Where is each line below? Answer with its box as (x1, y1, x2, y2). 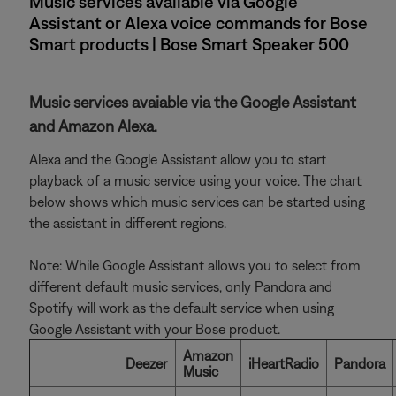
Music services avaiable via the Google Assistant (29, 92, 356, 111)
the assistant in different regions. (29, 214, 226, 231)
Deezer (126, 354, 167, 371)
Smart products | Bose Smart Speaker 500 (29, 33, 349, 54)
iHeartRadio (248, 354, 319, 371)
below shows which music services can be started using (29, 193, 365, 209)
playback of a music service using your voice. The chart (29, 171, 362, 188)
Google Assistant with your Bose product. (29, 320, 280, 337)
